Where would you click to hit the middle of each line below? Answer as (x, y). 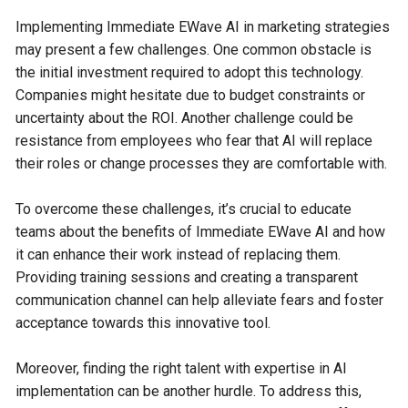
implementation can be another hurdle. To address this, (189, 391)
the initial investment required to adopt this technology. (190, 72)
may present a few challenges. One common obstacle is (194, 50)
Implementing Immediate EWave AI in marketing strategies (203, 27)
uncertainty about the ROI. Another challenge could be (185, 118)
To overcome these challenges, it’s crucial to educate (184, 209)
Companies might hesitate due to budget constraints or (191, 95)
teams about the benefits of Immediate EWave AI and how (201, 232)
